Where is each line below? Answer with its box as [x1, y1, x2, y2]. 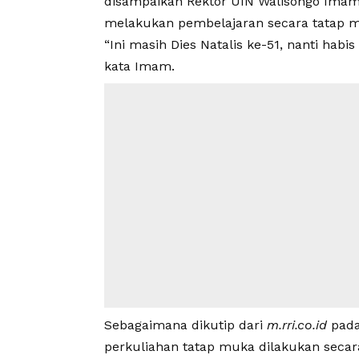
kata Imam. [104, 58, 175, 75]
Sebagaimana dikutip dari [104, 317, 267, 333]
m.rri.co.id [267, 317, 327, 333]
